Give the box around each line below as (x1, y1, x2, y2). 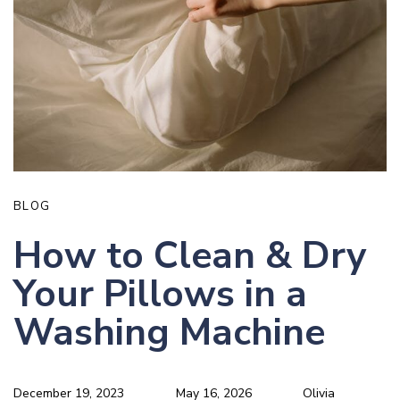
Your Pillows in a (13, 268, 307, 320)
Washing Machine (13, 306, 325, 358)
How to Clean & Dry (13, 229, 366, 281)
